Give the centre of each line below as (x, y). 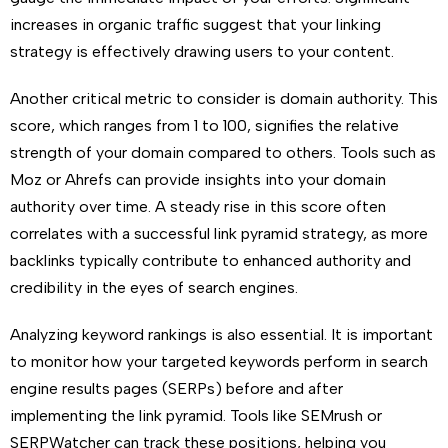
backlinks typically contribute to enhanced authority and (210, 260)
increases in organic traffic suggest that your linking (195, 24)
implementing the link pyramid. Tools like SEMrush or (196, 415)
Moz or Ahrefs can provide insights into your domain (198, 179)
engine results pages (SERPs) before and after (176, 388)
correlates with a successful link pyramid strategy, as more (219, 233)
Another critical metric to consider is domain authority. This (224, 98)
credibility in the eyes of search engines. (154, 287)
